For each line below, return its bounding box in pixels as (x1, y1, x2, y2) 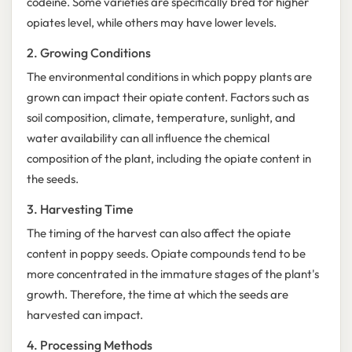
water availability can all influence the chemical (26, 130, 269, 146)
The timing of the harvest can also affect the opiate (26, 225, 291, 241)
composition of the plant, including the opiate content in (26, 151, 311, 167)
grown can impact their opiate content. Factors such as (26, 90, 309, 105)
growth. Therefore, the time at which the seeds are (26, 287, 288, 302)
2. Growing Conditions (26, 45, 151, 61)
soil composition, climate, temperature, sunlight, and (26, 110, 295, 126)
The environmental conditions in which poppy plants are (26, 69, 312, 85)
